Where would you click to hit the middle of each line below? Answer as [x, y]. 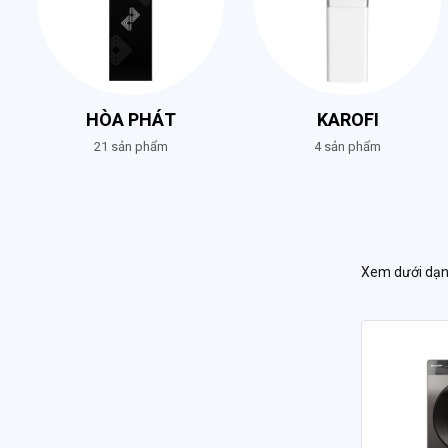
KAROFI [347, 120]
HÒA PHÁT [130, 120]
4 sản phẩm [347, 146]
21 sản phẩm [130, 146]
